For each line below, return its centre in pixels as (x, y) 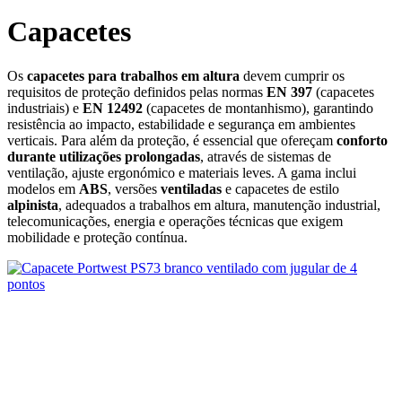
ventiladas (191, 188)
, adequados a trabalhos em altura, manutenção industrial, (219, 205)
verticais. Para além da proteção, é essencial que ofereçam (172, 140)
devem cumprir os (292, 75)
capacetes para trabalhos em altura (133, 75)
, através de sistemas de (266, 156)
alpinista (33, 205)
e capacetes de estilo (280, 188)
